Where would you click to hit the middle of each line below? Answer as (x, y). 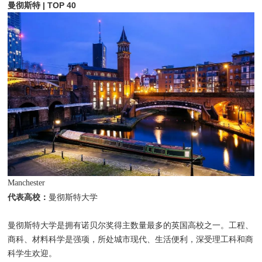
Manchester (27, 183)
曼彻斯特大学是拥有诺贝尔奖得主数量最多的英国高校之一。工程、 (131, 226)
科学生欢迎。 (32, 254)
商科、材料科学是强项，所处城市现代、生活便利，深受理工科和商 (131, 240)
